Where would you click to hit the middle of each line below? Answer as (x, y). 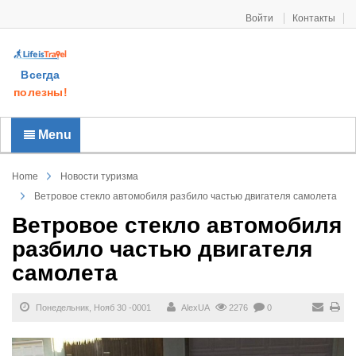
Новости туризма (99, 176)
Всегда (41, 75)
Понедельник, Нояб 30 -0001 (92, 308)
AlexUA (195, 308)
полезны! (41, 92)
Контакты (314, 18)
